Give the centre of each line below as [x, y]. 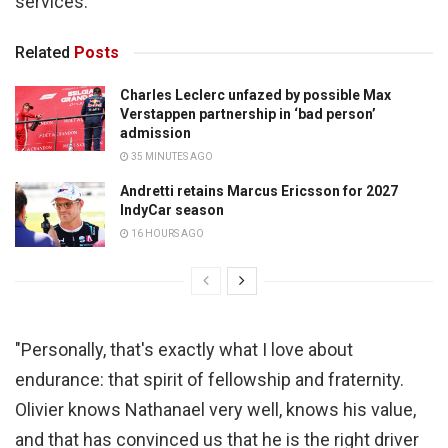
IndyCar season [172, 210]
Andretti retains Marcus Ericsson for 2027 [259, 191]
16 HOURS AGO [166, 234]
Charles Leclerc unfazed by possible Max [255, 95]
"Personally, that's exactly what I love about [184, 349]
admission [155, 133]
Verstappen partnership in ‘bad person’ [248, 114]
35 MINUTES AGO [171, 157]
